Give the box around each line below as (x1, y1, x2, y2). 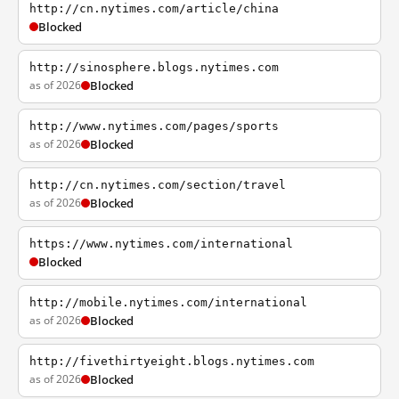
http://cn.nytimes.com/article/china (29, 2, 279, 15)
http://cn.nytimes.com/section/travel (29, 178, 286, 191)
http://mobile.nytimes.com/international (29, 296, 307, 309)
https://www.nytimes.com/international (29, 237, 293, 250)
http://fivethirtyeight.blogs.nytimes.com (29, 354, 314, 368)
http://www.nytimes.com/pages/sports (29, 119, 279, 133)
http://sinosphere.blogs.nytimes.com (29, 61, 279, 74)
